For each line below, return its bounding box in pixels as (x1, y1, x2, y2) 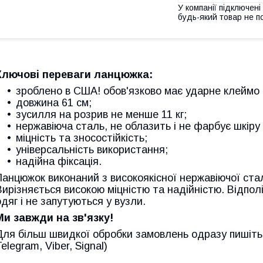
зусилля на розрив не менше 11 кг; (16, 108, 187, 120)
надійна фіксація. (16, 155, 102, 167)
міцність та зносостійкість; (16, 131, 147, 144)
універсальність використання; (16, 143, 168, 156)
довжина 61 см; (16, 96, 92, 109)
